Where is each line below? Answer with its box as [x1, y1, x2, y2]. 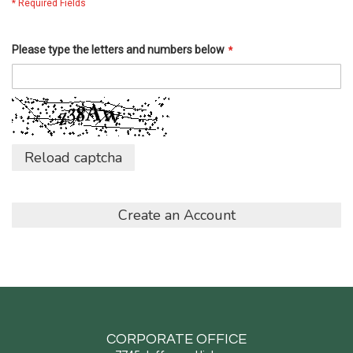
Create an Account [117, 206, 236, 225]
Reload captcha [24, 148, 122, 167]
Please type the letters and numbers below [12, 43, 225, 56]
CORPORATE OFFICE [106, 332, 247, 347]
